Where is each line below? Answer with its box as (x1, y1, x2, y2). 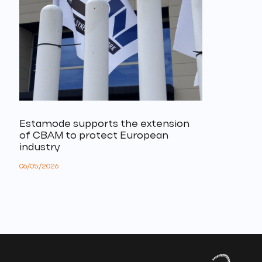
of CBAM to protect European (19, 130, 168, 141)
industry (19, 142, 60, 153)
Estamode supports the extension (19, 119, 189, 129)
